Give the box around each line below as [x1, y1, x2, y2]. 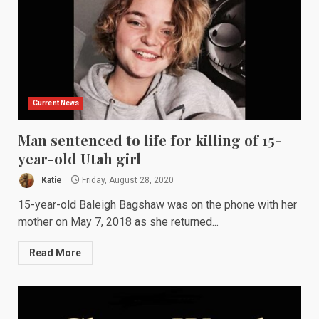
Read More [29, 247, 81, 258]
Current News [33, 99, 80, 107]
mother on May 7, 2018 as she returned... [18, 215, 219, 229]
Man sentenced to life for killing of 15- [18, 130, 281, 150]
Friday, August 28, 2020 [80, 174, 174, 185]
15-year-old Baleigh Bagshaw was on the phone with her [18, 198, 297, 211]
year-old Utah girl [18, 149, 141, 168]
